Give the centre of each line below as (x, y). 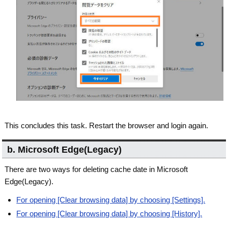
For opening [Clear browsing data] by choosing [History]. (109, 214)
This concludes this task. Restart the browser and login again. (107, 126)
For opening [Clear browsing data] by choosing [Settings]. (111, 200)
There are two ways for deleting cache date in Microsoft (96, 169)
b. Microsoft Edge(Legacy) (65, 150)
